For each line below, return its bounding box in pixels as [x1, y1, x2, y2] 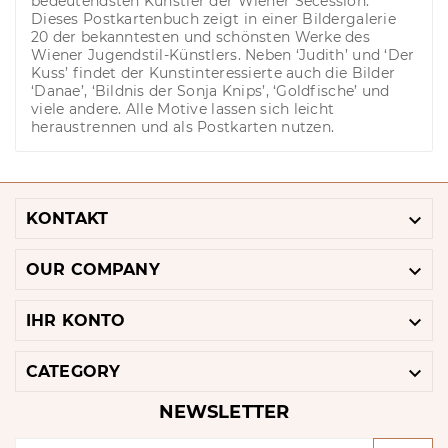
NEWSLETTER [158, 401, 290, 424]
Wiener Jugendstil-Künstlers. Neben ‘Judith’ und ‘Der [31, 46, 415, 65]
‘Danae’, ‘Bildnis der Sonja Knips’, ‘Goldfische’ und [31, 82, 390, 101]
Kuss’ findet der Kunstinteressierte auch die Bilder [31, 64, 396, 83]
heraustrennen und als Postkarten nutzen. [31, 118, 335, 137]
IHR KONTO [26, 311, 126, 331]
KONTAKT [26, 209, 109, 229]
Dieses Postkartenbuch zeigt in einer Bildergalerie [31, 10, 396, 29]
